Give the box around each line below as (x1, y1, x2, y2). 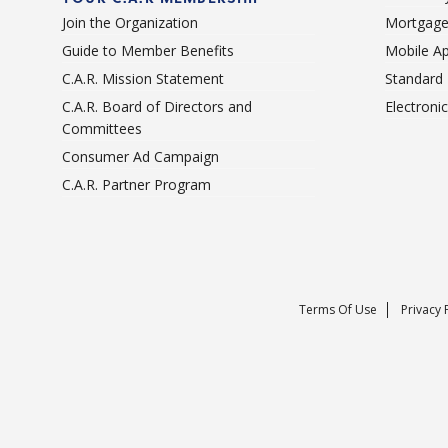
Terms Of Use (298, 301, 377, 319)
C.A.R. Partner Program (62, 175, 211, 195)
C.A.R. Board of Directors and (62, 97, 252, 117)
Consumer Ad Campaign (62, 147, 219, 167)
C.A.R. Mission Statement (62, 69, 224, 89)
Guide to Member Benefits (62, 41, 234, 61)
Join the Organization (62, 13, 198, 33)
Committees (62, 119, 142, 139)
